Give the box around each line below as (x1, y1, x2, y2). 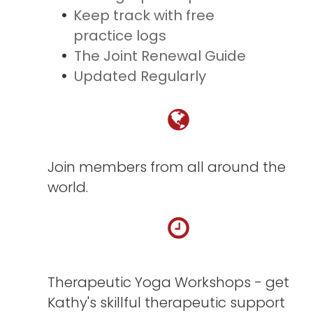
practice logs (73, 25, 167, 45)
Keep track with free (73, 5, 215, 25)
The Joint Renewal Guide (73, 45, 246, 66)
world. (48, 177, 89, 197)
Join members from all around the (48, 156, 286, 177)
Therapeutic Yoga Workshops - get (48, 272, 290, 292)
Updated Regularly (73, 66, 206, 86)
